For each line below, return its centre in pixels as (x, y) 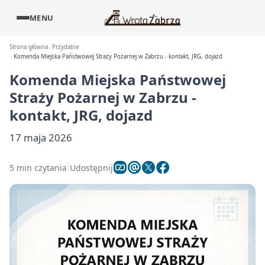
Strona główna (29, 47)
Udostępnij (91, 167)
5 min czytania (38, 167)
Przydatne (66, 47)
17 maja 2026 (41, 138)
